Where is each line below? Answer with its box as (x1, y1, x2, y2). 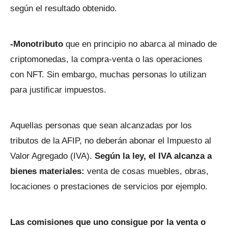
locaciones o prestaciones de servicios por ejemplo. (10, 182, 208, 191)
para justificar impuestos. (10, 85, 106, 95)
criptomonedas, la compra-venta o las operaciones (10, 54, 203, 64)
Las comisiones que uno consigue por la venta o (10, 217, 206, 227)
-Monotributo (10, 39, 66, 49)
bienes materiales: (10, 166, 87, 176)
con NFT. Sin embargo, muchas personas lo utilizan (10, 70, 206, 79)
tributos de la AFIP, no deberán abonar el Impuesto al (10, 136, 211, 146)
